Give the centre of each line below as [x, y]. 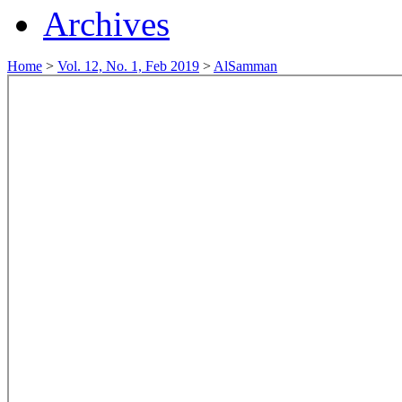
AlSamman [245, 66]
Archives [106, 23]
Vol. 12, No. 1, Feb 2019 [128, 66]
